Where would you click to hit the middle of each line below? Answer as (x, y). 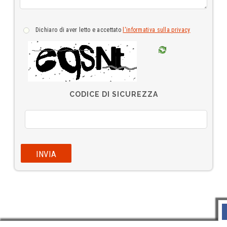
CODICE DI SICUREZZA (113, 94)
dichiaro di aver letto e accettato (81, 30)
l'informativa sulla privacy (157, 30)
